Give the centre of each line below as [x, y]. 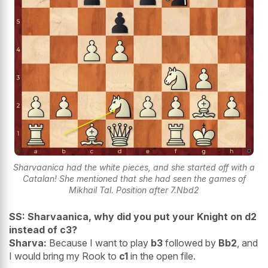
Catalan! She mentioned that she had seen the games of [134, 178]
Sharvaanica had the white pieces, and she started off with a [134, 167]
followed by [191, 243]
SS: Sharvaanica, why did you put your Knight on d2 [133, 216]
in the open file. [162, 256]
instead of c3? [43, 229]
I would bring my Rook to [64, 256]
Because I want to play [99, 243]
